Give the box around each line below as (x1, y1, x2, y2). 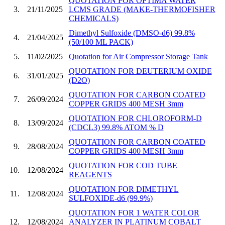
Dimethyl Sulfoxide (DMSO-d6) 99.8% (68, 28, 195, 37)
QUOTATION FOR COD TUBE (68, 161, 177, 170)
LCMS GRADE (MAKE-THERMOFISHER (68, 5, 215, 14)
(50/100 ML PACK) (68, 37, 133, 46)
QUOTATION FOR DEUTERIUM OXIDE (68, 66, 212, 75)
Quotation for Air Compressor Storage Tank (68, 52, 208, 61)
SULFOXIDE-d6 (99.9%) (68, 193, 153, 202)
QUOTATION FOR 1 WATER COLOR (68, 208, 199, 217)
